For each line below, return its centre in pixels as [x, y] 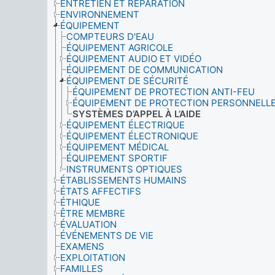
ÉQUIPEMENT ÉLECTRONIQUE [132, 136]
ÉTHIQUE [80, 202]
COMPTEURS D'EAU [110, 37]
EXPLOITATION [93, 258]
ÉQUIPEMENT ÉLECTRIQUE [126, 125]
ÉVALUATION [88, 224]
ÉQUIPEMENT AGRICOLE [120, 48]
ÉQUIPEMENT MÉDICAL [118, 147]
